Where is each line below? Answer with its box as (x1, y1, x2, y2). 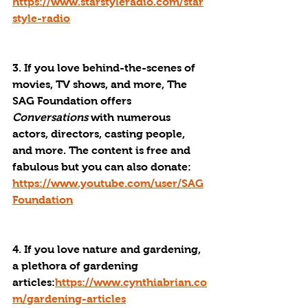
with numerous (88, 111, 173, 123)
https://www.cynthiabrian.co (55, 276, 207, 288)
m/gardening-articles (12, 293, 126, 305)
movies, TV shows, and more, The (12, 78, 190, 90)
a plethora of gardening (12, 260, 141, 272)
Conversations (12, 111, 88, 123)
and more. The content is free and (12, 144, 193, 156)
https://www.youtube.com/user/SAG (12, 177, 203, 189)
